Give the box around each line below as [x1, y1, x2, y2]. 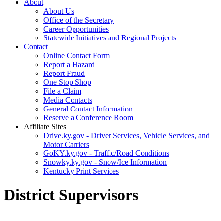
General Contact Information [43, 105, 133, 113]
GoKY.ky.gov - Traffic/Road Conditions [43, 149, 169, 157]
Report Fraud [43, 69, 85, 77]
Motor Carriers [43, 140, 89, 148]
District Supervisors [4, 186, 138, 204]
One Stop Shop [43, 78, 91, 86]
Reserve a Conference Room [43, 113, 133, 122]
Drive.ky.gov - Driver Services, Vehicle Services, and [43, 131, 210, 140]
